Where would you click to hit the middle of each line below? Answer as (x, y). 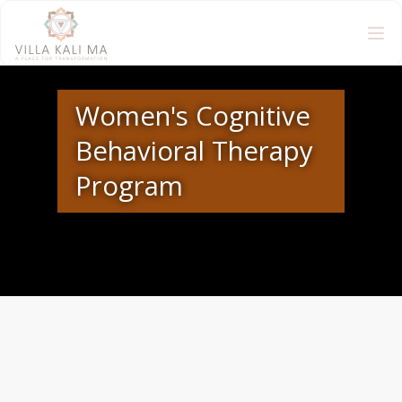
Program (129, 185)
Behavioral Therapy (194, 150)
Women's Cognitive (193, 115)
